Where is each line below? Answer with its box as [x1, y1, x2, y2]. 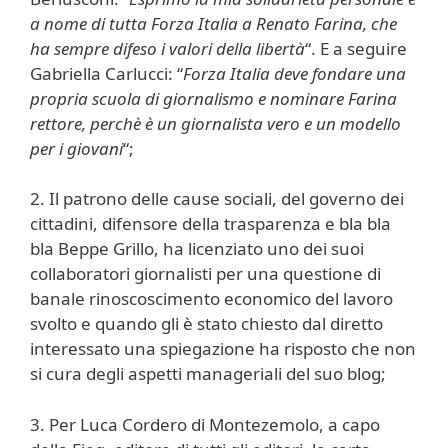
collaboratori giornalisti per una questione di [30, 262, 381, 285]
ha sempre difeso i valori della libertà [30, 36, 305, 60]
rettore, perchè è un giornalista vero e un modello [30, 111, 401, 135]
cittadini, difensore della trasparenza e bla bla [30, 212, 391, 235]
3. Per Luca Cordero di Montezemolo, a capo [30, 412, 380, 436]
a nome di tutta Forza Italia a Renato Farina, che [30, 11, 397, 35]
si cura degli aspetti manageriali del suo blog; [30, 362, 386, 385]
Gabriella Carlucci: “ [30, 61, 183, 85]
